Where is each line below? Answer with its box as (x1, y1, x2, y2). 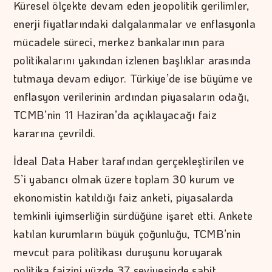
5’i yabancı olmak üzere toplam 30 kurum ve (13, 172, 235, 187)
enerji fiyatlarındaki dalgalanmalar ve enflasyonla (13, 16, 256, 32)
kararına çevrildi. (13, 126, 96, 141)
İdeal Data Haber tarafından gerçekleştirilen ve (13, 154, 245, 169)
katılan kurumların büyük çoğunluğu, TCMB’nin (13, 226, 241, 242)
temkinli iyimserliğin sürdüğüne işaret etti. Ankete (13, 208, 253, 223)
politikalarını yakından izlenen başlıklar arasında (13, 53, 251, 68)
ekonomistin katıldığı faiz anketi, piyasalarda (13, 190, 234, 205)
